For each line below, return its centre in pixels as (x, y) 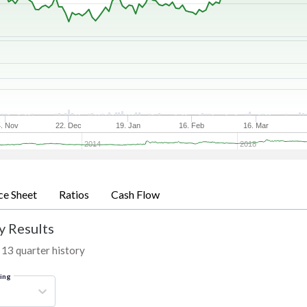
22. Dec (69, 126)
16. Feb (192, 126)
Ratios (74, 195)
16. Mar (256, 126)
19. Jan (128, 126)
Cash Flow (135, 195)
